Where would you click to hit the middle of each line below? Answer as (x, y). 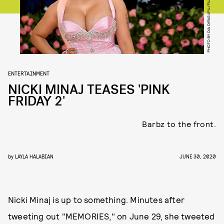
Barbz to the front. (179, 124)
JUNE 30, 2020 (198, 156)
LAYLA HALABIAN (34, 156)
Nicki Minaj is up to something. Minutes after (96, 199)
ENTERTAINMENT (29, 73)
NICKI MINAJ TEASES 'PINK (89, 90)
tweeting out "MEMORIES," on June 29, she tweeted (111, 216)
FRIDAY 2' (36, 101)
